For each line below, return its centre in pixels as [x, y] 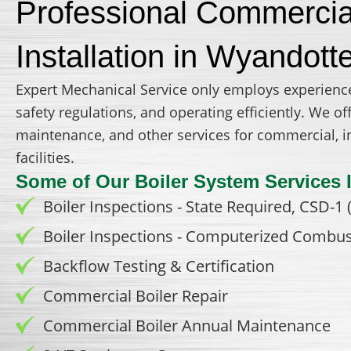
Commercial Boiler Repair [136, 295]
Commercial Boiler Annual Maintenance [187, 325]
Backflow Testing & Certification [159, 266]
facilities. [45, 157]
